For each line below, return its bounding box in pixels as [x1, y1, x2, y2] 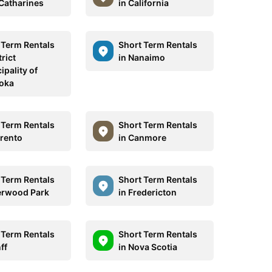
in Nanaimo [118, 52, 165, 63]
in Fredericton [118, 187, 177, 197]
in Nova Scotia [118, 242, 177, 252]
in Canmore [118, 132, 166, 143]
